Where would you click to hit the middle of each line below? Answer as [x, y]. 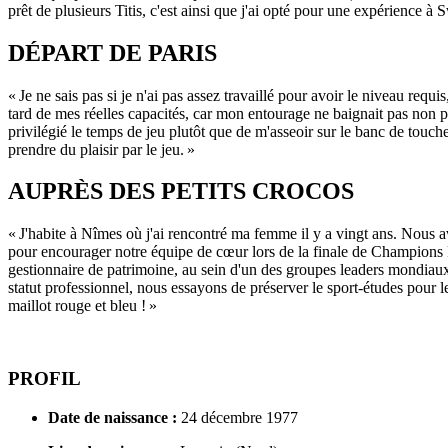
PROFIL [44, 379]
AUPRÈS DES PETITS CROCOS [181, 191]
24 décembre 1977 [239, 417]
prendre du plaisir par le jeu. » [101, 149]
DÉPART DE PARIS [112, 52]
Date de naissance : [114, 417]
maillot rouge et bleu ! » [82, 306]
